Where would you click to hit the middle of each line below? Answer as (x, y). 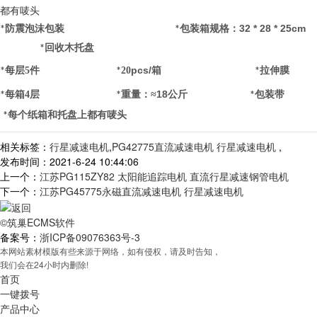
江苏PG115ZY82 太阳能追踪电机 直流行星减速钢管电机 (164, 176)
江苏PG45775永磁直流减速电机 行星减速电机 (142, 191)
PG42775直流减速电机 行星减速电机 (195, 146)
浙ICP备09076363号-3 (90, 237)
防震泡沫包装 (35, 28)
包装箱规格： (209, 28)
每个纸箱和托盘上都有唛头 (67, 115)
